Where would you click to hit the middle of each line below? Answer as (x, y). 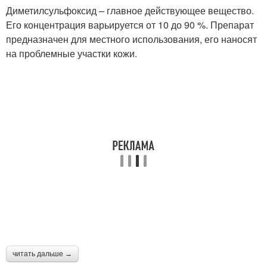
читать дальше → (42, 254)
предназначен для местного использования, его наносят (131, 39)
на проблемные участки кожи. (72, 53)
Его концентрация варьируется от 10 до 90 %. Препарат (130, 24)
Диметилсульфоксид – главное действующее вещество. (130, 10)
